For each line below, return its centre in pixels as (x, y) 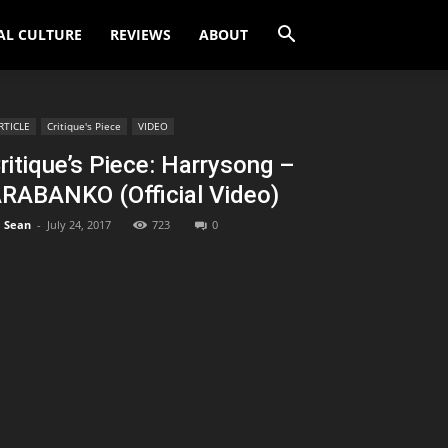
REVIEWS (140, 34)
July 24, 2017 (79, 224)
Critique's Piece (84, 126)
